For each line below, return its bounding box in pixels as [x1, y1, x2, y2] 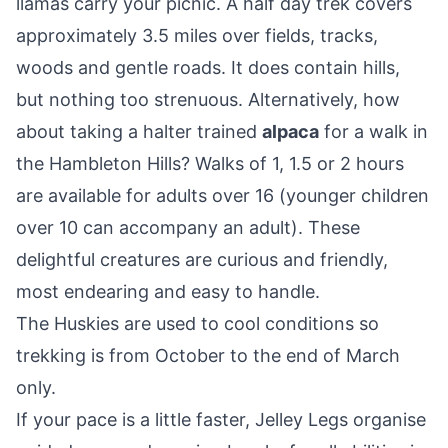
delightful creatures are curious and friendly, [16, 249, 388, 271]
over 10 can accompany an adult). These [16, 217, 360, 239]
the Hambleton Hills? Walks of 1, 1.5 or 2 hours [16, 153, 404, 175]
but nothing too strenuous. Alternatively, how [16, 89, 400, 111]
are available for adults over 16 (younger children [16, 185, 429, 207]
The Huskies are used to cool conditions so [16, 313, 379, 335]
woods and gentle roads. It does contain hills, [16, 57, 400, 79]
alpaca [262, 121, 319, 143]
